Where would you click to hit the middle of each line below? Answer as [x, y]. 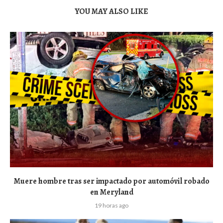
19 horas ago [111, 206]
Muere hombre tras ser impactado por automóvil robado [111, 181]
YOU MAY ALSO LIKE [111, 12]
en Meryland [111, 192]
